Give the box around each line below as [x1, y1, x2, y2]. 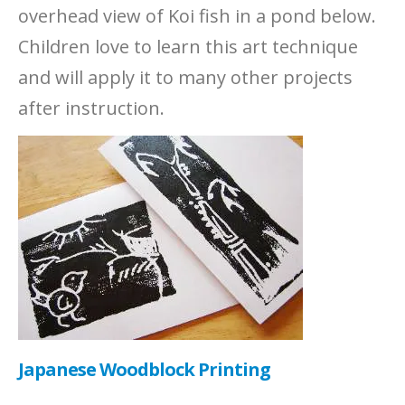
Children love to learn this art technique [18, 34, 358, 59]
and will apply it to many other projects [18, 65, 353, 89]
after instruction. [18, 96, 165, 120]
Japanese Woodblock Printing [18, 357, 270, 381]
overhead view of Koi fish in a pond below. [18, 4, 376, 28]
